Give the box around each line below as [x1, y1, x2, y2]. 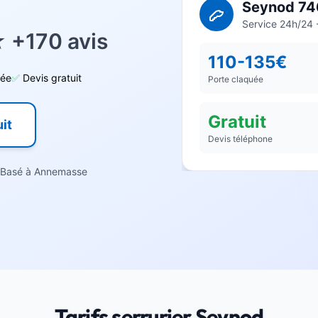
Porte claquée [208, 74, 263, 84]
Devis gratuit [23, 72, 82, 84]
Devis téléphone [208, 133, 273, 144]
